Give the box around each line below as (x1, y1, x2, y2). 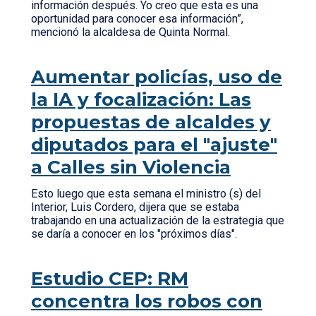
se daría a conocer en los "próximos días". (31, 227, 243, 241)
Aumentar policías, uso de (31, 66, 282, 88)
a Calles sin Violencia (31, 156, 231, 178)
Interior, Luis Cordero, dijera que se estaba (31, 200, 239, 214)
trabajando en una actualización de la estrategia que (31, 214, 284, 227)
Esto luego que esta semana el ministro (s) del (31, 187, 261, 200)
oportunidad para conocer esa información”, (31, 12, 243, 25)
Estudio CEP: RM (31, 267, 188, 290)
